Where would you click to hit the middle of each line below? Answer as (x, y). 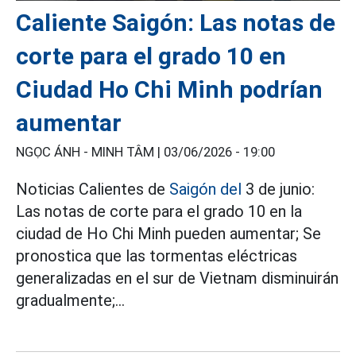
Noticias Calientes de (93, 190)
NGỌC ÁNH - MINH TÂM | (90, 153)
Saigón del (205, 190)
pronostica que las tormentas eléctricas (157, 256)
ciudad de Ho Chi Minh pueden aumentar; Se (168, 234)
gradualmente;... (70, 301)
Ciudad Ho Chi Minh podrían (169, 90)
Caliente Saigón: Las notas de (176, 23)
